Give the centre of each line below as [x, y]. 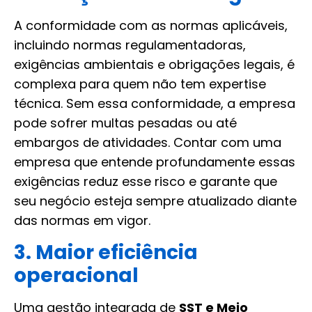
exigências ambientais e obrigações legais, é [154, 65]
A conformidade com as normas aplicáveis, [151, 26]
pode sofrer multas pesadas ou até [125, 123]
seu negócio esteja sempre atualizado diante [155, 201]
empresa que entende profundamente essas [155, 162]
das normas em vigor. [82, 221]
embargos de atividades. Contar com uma [148, 143]
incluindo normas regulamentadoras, [130, 45]
